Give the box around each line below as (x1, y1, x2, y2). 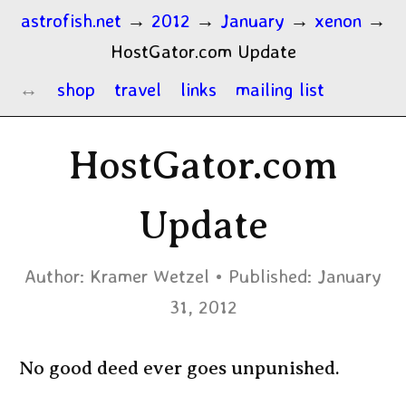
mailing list (236, 77, 324, 101)
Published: (228, 264, 312, 287)
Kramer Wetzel (90, 264, 209, 287)
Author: (24, 264, 84, 287)
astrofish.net (20, 8, 121, 32)
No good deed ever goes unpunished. (19, 357, 340, 379)
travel (114, 77, 161, 101)
